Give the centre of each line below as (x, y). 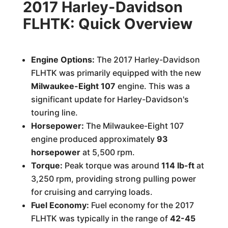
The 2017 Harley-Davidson (147, 60)
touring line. (54, 112)
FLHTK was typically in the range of (100, 218)
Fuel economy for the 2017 (141, 205)
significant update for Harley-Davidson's (110, 99)
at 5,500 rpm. (107, 152)
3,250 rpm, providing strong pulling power (113, 179)
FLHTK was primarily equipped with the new (116, 73)
